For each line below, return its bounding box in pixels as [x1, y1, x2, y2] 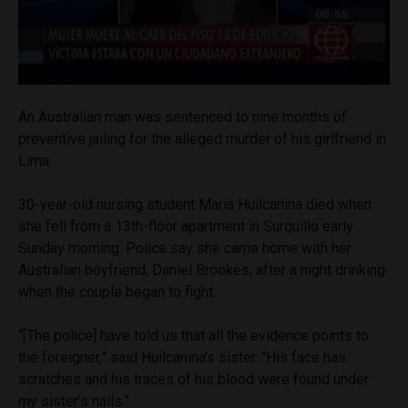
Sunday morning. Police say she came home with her [18, 240, 352, 257]
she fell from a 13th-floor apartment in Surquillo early [18, 218, 353, 235]
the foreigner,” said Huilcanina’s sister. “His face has [18, 349, 346, 366]
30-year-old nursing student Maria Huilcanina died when [18, 196, 372, 213]
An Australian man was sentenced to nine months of [18, 108, 347, 126]
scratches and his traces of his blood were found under [18, 371, 369, 388]
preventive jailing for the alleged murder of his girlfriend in [18, 130, 386, 148]
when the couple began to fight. [18, 283, 216, 301]
